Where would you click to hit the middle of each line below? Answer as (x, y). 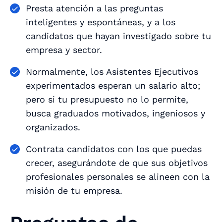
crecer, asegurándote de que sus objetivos (117, 163)
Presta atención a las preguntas (94, 8)
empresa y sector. (64, 50)
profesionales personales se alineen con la (118, 176)
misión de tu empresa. (74, 190)
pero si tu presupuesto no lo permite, (107, 99)
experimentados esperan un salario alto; (113, 85)
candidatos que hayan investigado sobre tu (118, 36)
